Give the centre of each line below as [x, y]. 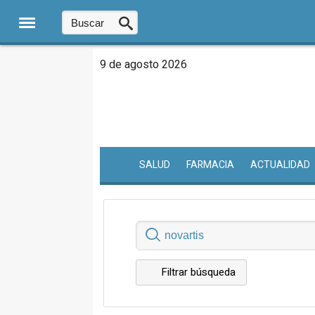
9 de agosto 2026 [143, 65]
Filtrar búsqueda [198, 272]
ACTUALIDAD [280, 165]
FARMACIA [210, 165]
